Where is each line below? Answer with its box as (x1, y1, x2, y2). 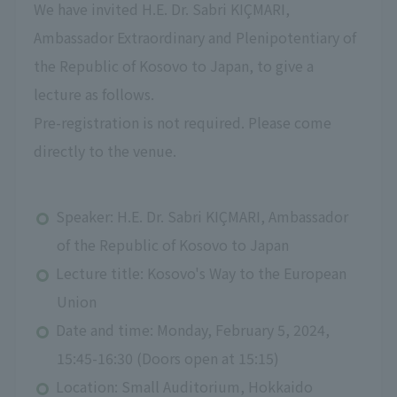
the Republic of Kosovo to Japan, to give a (33, 54, 314, 76)
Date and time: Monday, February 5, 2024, (56, 318, 331, 340)
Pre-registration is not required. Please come (33, 111, 331, 133)
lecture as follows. (33, 82, 154, 105)
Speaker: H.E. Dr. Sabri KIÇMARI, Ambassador (56, 205, 349, 227)
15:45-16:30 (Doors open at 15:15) (56, 346, 279, 369)
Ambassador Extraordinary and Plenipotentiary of (33, 26, 356, 48)
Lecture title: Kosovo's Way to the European (56, 261, 347, 284)
